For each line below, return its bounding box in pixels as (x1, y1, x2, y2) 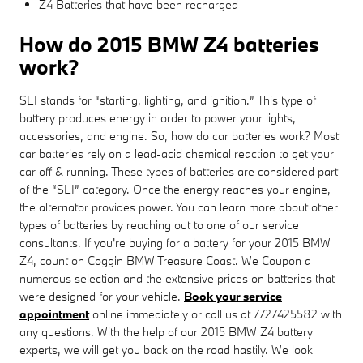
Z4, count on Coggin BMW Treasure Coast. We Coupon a (19, 252, 311, 268)
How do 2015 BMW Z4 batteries (19, 30, 319, 58)
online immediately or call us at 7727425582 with (89, 305, 342, 322)
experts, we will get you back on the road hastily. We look (19, 341, 313, 357)
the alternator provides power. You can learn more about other (19, 199, 338, 215)
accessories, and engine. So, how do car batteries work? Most (19, 127, 339, 143)
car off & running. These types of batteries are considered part (19, 163, 338, 179)
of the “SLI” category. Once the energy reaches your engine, (19, 181, 331, 197)
